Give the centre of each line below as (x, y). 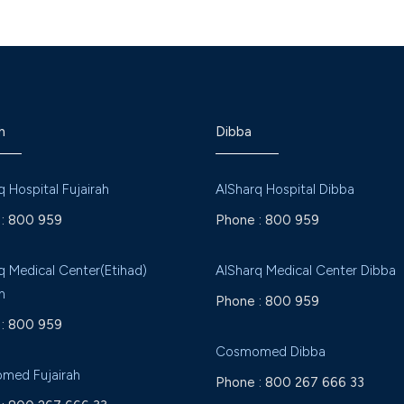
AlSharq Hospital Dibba (285, 189)
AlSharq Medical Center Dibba (306, 271)
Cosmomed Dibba (271, 352)
